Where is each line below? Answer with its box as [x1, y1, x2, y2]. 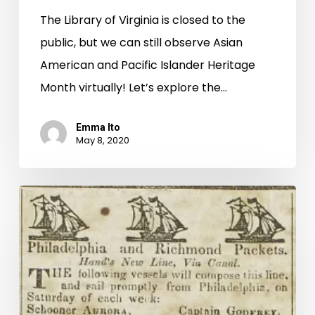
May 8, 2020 [75, 134, 129, 148]
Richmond [18, 278, 74, 295]
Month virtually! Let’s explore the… [39, 79, 227, 96]
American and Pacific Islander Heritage [39, 57, 255, 74]
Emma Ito [75, 122, 120, 134]
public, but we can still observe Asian [39, 34, 243, 51]
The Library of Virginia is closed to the [39, 12, 245, 29]
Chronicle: [18, 255, 74, 272]
